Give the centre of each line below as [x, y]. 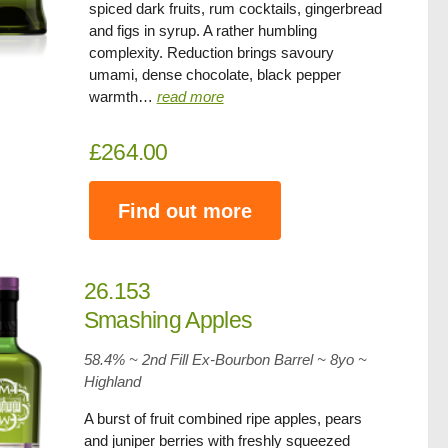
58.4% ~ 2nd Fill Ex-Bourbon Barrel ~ [206, 359]
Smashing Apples [168, 320]
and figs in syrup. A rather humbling [202, 30]
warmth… [122, 96]
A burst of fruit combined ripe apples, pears [222, 418]
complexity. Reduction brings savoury [211, 52]
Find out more [184, 210]
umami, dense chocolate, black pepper [214, 74]
